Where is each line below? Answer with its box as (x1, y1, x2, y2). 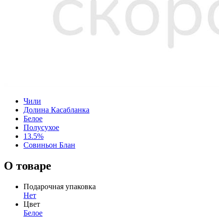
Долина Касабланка (23, 105, 89, 114)
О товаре (4, 159, 51, 172)
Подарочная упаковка (23, 182, 96, 191)
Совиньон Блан (23, 140, 75, 149)
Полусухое (23, 123, 59, 131)
